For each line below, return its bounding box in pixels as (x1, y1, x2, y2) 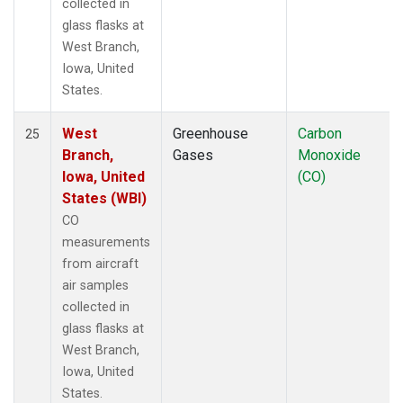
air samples (62, 277, 129, 293)
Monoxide (298, 146, 361, 164)
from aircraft (62, 255, 139, 272)
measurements (62, 234, 150, 250)
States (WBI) (62, 189, 147, 207)
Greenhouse (173, 124, 248, 142)
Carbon (298, 124, 342, 142)
